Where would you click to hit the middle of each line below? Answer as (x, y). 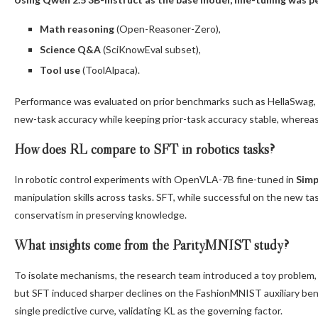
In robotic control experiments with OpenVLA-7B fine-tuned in (155, 180)
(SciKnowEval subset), (151, 50)
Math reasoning (77, 29)
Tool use (60, 70)
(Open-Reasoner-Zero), (168, 29)
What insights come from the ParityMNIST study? (152, 245)
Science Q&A (70, 50)
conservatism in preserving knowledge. (100, 215)
